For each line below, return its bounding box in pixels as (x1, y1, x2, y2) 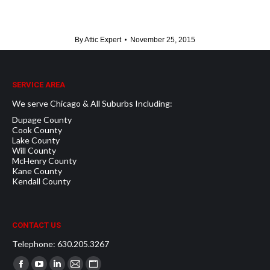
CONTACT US (12, 220, 61, 230)
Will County (12, 145, 56, 155)
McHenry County (12, 155, 77, 166)
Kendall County (12, 175, 71, 186)
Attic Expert (84, 35, 121, 44)
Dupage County (12, 114, 72, 125)
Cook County (12, 124, 62, 135)
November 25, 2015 (130, 35, 195, 44)
